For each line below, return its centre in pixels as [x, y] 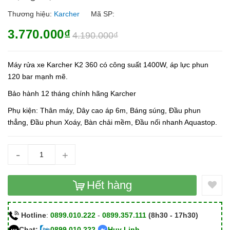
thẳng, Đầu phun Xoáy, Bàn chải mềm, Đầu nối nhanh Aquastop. [112, 122]
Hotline [34, 215]
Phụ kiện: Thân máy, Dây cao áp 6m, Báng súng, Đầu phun [104, 110]
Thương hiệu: [31, 14]
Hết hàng [109, 185]
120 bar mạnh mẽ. [38, 76]
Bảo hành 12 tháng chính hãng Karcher [72, 93]
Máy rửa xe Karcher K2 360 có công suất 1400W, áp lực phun [108, 64]
